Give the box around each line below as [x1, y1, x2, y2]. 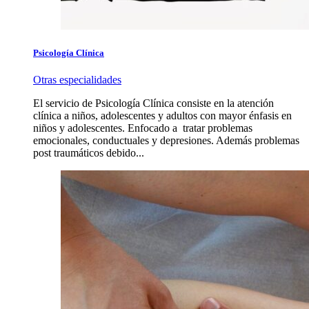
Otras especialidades [33, 74, 121, 86]
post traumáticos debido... [33, 147, 144, 159]
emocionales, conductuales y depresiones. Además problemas [33, 134, 299, 147]
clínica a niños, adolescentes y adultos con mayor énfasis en [33, 110, 292, 122]
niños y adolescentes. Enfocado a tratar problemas [33, 122, 252, 134]
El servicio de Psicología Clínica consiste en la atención [33, 97, 274, 110]
